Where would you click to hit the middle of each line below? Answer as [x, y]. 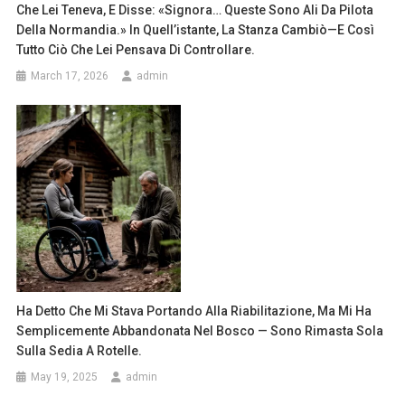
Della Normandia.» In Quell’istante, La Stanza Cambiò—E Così [196, 30]
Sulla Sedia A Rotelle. [80, 350]
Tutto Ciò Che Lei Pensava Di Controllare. [136, 50]
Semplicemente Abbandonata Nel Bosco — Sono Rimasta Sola [200, 330]
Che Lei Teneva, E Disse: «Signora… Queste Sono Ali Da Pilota [195, 10]
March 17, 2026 [70, 76]
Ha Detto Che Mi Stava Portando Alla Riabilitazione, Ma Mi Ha [194, 311]
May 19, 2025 [65, 377]
